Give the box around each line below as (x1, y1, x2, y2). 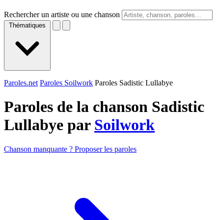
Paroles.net (4, 79, 38, 87)
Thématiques (9, 22, 46, 29)
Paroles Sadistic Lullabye (95, 79, 173, 87)
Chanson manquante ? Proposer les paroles (4, 144, 137, 153)
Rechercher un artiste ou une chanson (4, 10, 120, 19)
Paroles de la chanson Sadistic (4, 98, 204, 116)
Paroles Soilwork (40, 79, 93, 87)
